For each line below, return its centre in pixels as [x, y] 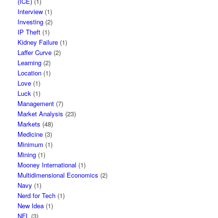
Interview [30, 11]
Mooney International [47, 165]
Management [36, 103]
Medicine [30, 134]
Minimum [31, 144]
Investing [31, 22]
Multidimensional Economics [58, 175]
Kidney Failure [38, 42]
